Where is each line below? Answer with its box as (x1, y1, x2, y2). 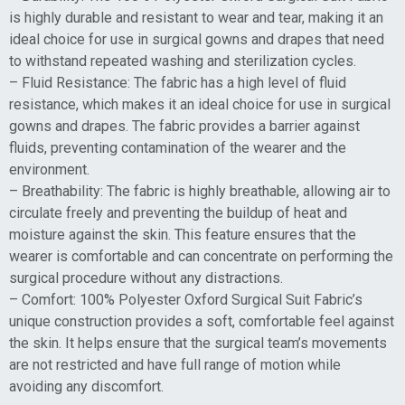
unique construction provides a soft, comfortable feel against (9, 313, 394, 331)
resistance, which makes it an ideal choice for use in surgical (9, 96, 391, 114)
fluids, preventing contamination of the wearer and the (9, 139, 346, 157)
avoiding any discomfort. (9, 378, 164, 396)
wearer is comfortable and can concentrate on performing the (9, 248, 393, 266)
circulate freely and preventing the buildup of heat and (9, 204, 347, 222)
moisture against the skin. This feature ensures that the (9, 226, 356, 244)
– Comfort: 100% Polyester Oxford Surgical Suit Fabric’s (9, 291, 363, 309)
